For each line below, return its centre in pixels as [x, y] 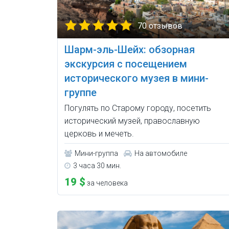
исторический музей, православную [132, 121]
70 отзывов [160, 26]
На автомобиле [161, 154]
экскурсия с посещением [126, 64]
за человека [107, 183]
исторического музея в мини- [136, 78]
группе [81, 93]
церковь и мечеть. [99, 134]
